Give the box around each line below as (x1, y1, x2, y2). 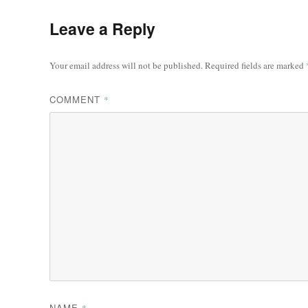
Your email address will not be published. (49, 58, 203, 71)
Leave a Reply (49, 16, 155, 40)
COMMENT (49, 92, 104, 106)
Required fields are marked (205, 58, 306, 71)
